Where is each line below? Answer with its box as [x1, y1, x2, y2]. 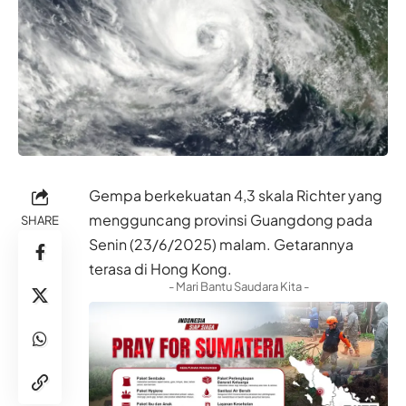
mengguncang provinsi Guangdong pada [89, 209, 372, 229]
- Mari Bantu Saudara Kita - [168, 278, 309, 294]
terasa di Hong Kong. [89, 258, 232, 278]
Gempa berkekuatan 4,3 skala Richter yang [89, 185, 382, 205]
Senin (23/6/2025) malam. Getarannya [89, 234, 353, 254]
